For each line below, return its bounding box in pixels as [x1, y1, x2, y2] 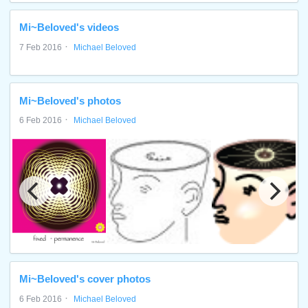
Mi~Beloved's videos [19, 21, 120, 34]
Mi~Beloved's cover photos [19, 273, 151, 285]
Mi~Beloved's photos [19, 94, 122, 107]
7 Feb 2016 [19, 43, 63, 53]
